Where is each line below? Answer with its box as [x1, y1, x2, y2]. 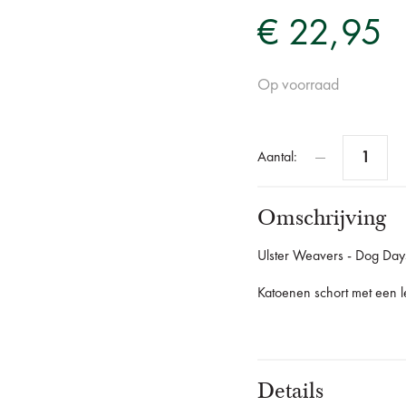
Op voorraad [257, 77, 339, 94]
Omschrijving [257, 204, 386, 232]
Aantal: [257, 150, 297, 166]
